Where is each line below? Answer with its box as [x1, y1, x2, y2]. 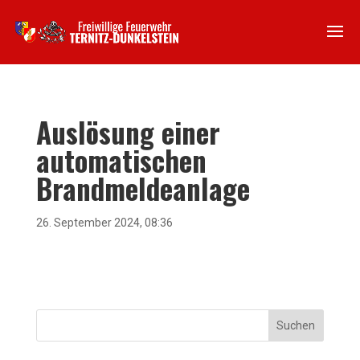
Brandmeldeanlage [35, 167, 250, 209]
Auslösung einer [35, 111, 220, 153]
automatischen [35, 139, 207, 181]
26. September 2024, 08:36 [35, 216, 173, 229]
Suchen [276, 319, 316, 332]
